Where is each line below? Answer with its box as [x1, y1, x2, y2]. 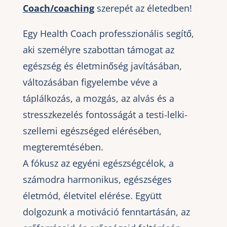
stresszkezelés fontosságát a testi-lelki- [22, 108, 187, 121]
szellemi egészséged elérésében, [22, 125, 162, 137]
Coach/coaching [22, 2, 94, 15]
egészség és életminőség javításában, [22, 60, 182, 72]
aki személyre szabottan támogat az [22, 44, 174, 56]
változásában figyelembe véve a [22, 76, 158, 89]
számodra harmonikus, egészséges [22, 173, 172, 186]
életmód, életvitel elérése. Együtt [22, 190, 162, 202]
